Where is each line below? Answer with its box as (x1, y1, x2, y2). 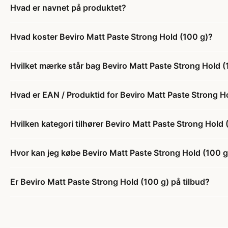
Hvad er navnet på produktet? (10, 2, 126, 13)
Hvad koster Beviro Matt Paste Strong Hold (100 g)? (10, 31, 213, 42)
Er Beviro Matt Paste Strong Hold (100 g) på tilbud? (10, 176, 210, 187)
